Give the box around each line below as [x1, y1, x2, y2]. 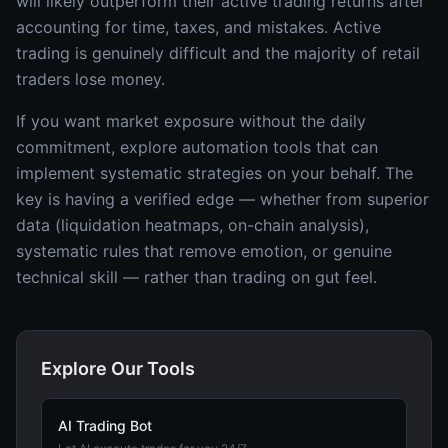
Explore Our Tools [41, 358, 195, 379]
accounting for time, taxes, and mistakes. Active [16, 17, 381, 37]
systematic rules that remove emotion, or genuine [16, 241, 392, 261]
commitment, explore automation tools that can [16, 137, 378, 157]
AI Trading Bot [58, 417, 152, 434]
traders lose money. [16, 69, 165, 89]
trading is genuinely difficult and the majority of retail [16, 43, 420, 63]
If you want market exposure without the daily [16, 111, 366, 131]
